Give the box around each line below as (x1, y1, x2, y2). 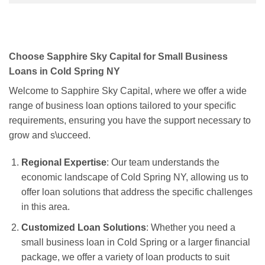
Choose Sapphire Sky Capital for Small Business (9, 51, 228, 62)
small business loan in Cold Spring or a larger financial (21, 237, 250, 247)
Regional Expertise (21, 157, 106, 168)
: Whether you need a (146, 222, 235, 232)
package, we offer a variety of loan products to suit (21, 251, 230, 262)
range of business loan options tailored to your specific (9, 101, 236, 111)
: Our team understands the (106, 157, 219, 168)
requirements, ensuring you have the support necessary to (9, 115, 251, 126)
